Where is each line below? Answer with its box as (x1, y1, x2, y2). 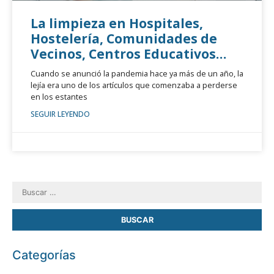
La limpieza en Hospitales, (31, 15, 203, 32)
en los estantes (31, 91, 87, 102)
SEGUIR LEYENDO (31, 109, 90, 119)
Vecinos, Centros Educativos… (31, 45, 226, 62)
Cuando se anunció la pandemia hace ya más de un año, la (31, 68, 243, 79)
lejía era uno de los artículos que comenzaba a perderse (31, 80, 237, 91)
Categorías (12, 248, 76, 262)
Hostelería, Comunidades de (31, 30, 217, 47)
